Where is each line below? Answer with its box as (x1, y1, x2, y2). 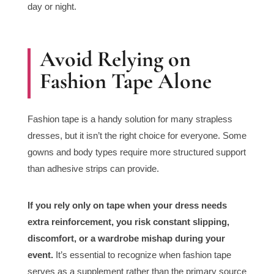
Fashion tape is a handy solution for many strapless (27, 114, 232, 125)
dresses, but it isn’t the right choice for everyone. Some (27, 130, 246, 141)
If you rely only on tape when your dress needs (27, 200, 227, 211)
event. (27, 250, 53, 261)
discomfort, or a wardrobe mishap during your (27, 233, 225, 244)
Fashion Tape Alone (39, 68, 212, 95)
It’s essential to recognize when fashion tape (53, 250, 231, 261)
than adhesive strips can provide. (27, 163, 159, 174)
